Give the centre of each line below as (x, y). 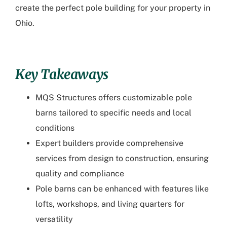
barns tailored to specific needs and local (113, 113)
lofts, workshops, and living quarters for (110, 204)
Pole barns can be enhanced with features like (122, 189)
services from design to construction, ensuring (122, 159)
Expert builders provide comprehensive (109, 143)
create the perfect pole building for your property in (113, 8)
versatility (54, 219)
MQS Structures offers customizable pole (114, 98)
